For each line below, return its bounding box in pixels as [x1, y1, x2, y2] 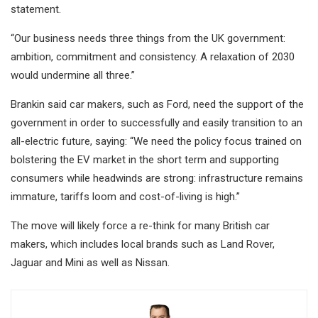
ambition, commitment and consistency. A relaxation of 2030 [11, 50, 295, 63]
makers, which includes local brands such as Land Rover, [11, 237, 275, 251]
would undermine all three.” [11, 68, 135, 82]
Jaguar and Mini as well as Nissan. [11, 256, 170, 269]
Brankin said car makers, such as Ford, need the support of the [11, 97, 304, 111]
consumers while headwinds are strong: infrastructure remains [11, 171, 303, 185]
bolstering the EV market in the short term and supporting [11, 153, 279, 166]
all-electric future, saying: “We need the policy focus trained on [11, 134, 302, 148]
